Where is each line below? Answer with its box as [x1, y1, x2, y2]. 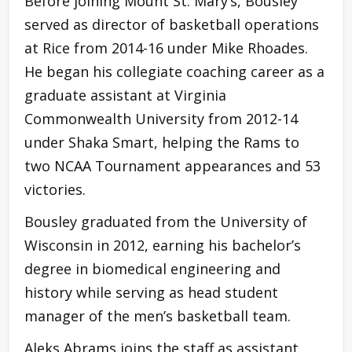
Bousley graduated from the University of [24, 211, 307, 231]
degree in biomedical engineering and [24, 258, 280, 278]
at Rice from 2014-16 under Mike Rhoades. [24, 38, 308, 57]
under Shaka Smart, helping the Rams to [24, 132, 299, 152]
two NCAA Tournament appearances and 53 [24, 156, 321, 175]
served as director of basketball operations [24, 14, 319, 34]
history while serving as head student [24, 282, 278, 302]
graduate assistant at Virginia [24, 85, 226, 104]
